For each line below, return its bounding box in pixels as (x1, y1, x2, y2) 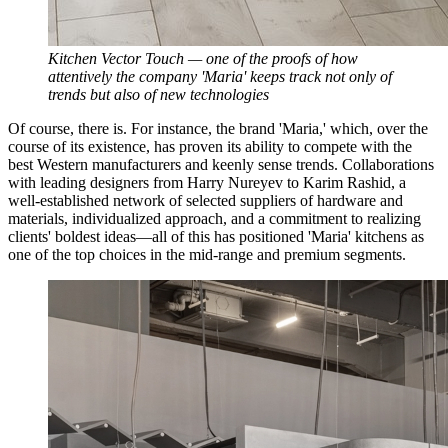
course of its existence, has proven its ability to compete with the (8, 137, 412, 155)
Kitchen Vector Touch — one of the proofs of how (48, 49, 358, 67)
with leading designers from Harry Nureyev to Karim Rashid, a (8, 173, 406, 191)
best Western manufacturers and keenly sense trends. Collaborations (8, 155, 434, 173)
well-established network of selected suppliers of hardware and (8, 191, 403, 209)
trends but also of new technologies (48, 85, 269, 103)
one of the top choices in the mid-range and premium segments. (8, 245, 406, 263)
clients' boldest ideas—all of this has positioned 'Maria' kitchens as (8, 227, 424, 245)
